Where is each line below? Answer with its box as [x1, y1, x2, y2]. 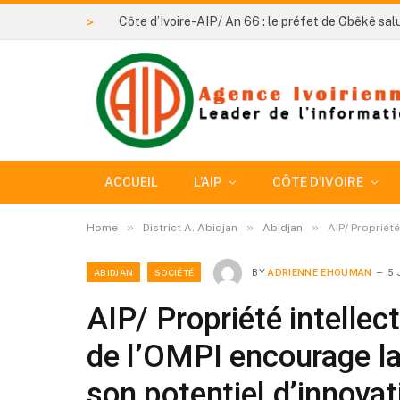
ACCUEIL [104, 175, 158, 189]
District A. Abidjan [143, 221, 237, 234]
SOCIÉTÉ [154, 266, 195, 278]
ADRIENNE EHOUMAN [268, 266, 372, 279]
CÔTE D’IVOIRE [272, 175, 363, 189]
